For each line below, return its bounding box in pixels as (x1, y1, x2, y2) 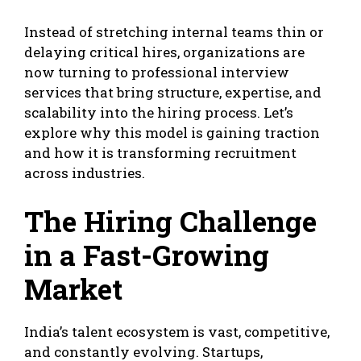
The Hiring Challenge (24, 201, 317, 239)
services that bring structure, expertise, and (24, 83, 322, 102)
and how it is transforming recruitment (24, 143, 297, 163)
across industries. (24, 164, 145, 183)
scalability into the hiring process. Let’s (24, 103, 293, 122)
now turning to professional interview (24, 63, 289, 82)
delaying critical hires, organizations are (24, 43, 305, 62)
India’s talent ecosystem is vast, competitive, (24, 322, 330, 341)
